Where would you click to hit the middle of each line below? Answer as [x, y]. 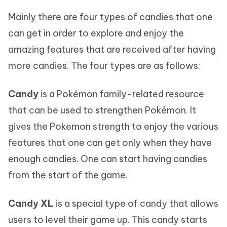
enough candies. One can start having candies [108, 159]
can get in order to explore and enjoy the [96, 33]
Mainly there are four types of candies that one [110, 17]
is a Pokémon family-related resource [121, 94]
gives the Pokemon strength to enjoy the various [113, 126]
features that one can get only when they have [110, 143]
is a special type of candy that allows [136, 203]
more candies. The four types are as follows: [104, 66]
